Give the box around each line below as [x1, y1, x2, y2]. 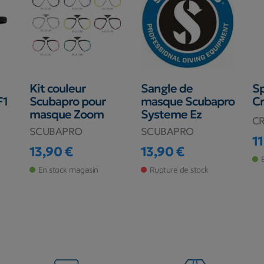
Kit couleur [29, 81, 85, 96]
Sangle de [140, 81, 193, 96]
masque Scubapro [140, 94, 235, 109]
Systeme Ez [140, 107, 202, 122]
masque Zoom [29, 107, 104, 122]
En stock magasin [38, 164, 98, 175]
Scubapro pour [29, 94, 105, 109]
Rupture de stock [149, 164, 209, 175]
